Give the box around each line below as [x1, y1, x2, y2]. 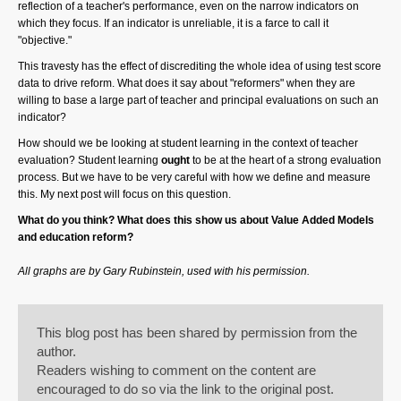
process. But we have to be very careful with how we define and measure [18, 171, 371, 184]
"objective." [18, 34, 72, 47]
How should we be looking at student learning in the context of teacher [18, 137, 358, 150]
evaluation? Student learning [18, 154, 161, 167]
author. [37, 343, 76, 359]
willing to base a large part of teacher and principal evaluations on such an [18, 94, 379, 107]
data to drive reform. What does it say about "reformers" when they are [18, 77, 355, 90]
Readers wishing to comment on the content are [37, 362, 316, 378]
